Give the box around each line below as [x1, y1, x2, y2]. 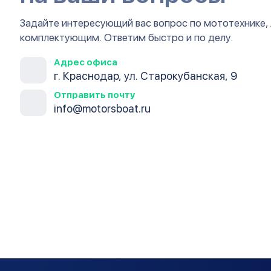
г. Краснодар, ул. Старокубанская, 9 [54, 70, 237, 82]
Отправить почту [54, 90, 135, 100]
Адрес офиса [54, 57, 117, 68]
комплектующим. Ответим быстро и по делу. [20, 31, 233, 44]
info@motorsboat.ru [54, 102, 151, 115]
